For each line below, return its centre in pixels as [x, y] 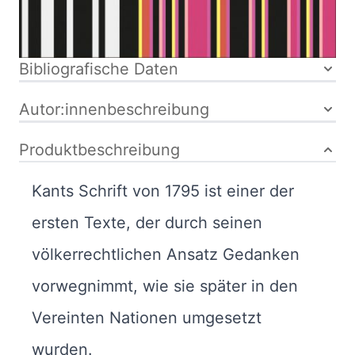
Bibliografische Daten [99, 69]
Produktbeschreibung [99, 149]
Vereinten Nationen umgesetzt [147, 317]
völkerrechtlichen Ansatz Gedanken [166, 254]
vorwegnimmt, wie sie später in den [165, 286]
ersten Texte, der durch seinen [147, 222]
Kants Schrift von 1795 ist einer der [163, 191]
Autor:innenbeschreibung [114, 109]
